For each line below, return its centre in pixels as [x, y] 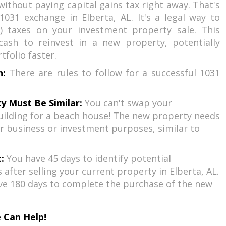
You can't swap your [127, 103]
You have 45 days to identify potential [88, 158]
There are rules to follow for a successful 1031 [113, 73]
